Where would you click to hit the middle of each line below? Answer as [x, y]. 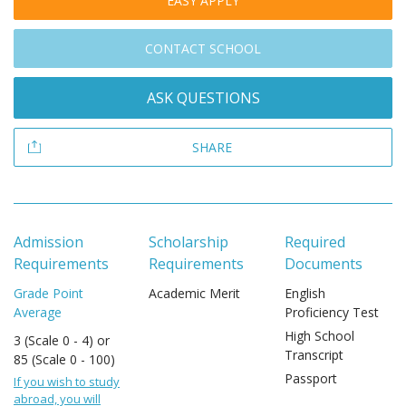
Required [314, 242]
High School [319, 336]
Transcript [314, 355]
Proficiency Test [331, 312]
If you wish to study [67, 382]
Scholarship [189, 242]
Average [38, 312]
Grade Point [48, 293]
